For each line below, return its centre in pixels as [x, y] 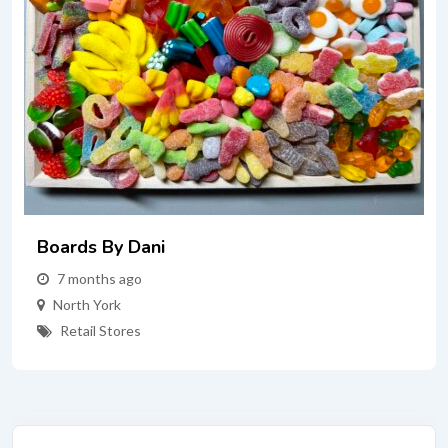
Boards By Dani [101, 247]
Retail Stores [100, 330]
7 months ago [99, 278]
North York [87, 304]
